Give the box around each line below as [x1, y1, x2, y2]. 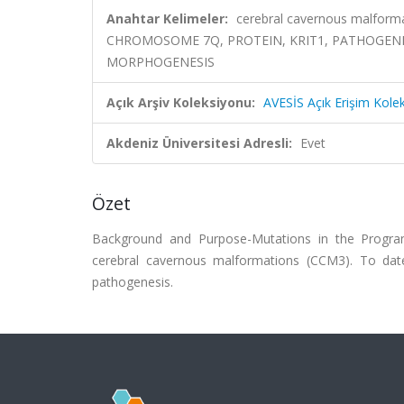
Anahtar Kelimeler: [106, 10, 228, 27]
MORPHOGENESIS [106, 53, 215, 70]
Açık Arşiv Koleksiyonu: [106, 94, 255, 111]
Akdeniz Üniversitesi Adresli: [106, 134, 292, 151]
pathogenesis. [92, 273, 173, 290]
